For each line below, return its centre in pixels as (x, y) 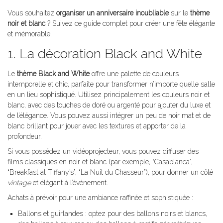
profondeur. (25, 137)
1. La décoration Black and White (105, 54)
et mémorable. (30, 34)
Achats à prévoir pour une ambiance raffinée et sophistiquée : (100, 198)
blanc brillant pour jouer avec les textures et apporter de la (97, 126)
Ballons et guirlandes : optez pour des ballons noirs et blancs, (112, 214)
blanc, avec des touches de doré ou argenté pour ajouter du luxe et (109, 105)
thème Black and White (53, 74)
